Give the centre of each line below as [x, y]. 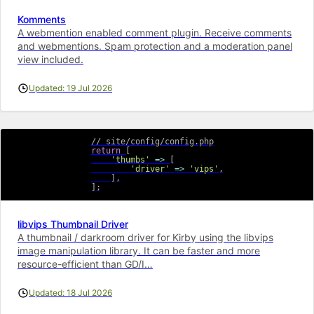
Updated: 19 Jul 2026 [70, 88]
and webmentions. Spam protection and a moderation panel [155, 46]
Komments [42, 19]
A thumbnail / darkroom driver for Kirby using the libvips [145, 237]
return [105, 150]
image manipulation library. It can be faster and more [139, 250]
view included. [50, 59]
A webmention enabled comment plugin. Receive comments [155, 32]
